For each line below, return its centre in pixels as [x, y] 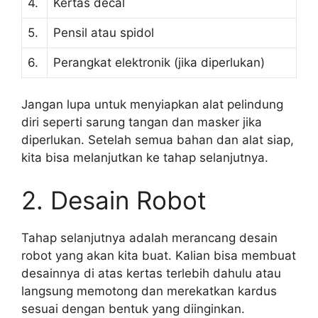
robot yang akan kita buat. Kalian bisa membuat [159, 255]
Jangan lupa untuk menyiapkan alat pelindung [152, 104]
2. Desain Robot [114, 200]
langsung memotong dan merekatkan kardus [149, 291]
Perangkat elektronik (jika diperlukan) [159, 62]
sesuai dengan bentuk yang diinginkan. [133, 308]
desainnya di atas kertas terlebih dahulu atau [151, 273]
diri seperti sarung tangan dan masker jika [142, 122]
